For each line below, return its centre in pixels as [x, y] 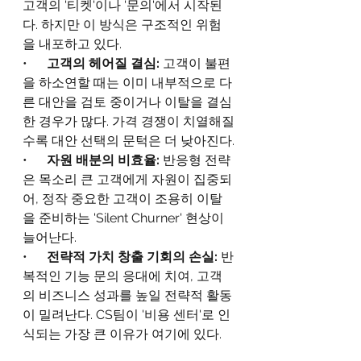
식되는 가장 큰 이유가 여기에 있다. [122, 334]
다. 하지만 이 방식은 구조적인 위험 [122, 25]
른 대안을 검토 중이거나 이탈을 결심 [127, 102]
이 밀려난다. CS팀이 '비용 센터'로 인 [127, 315]
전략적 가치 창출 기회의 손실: [134, 257]
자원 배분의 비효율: [105, 160]
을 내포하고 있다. [72, 44]
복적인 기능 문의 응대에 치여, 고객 [122, 276]
